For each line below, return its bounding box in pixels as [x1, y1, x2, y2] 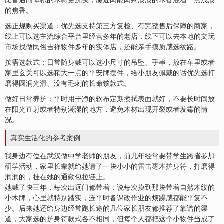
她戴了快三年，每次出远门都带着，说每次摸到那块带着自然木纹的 [5, 183, 215, 192]
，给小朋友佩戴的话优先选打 [124, 69, 215, 77]
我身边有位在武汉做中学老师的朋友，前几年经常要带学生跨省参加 [5, 152, 215, 160]
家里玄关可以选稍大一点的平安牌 [5, 69, 110, 77]
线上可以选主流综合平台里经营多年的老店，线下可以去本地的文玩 [5, 32, 215, 41]
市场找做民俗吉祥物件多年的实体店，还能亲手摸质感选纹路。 [5, 43, 201, 51]
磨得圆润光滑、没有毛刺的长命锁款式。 [5, 79, 131, 88]
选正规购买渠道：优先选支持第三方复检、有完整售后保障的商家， [5, 22, 215, 30]
